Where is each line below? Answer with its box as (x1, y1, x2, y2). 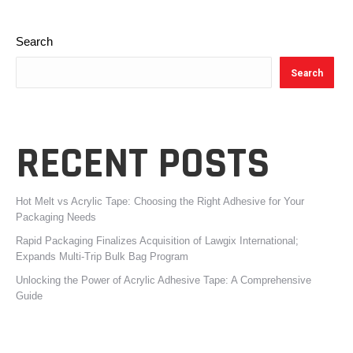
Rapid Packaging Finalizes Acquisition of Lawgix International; (16, 235, 299, 247)
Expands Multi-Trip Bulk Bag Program (16, 251, 188, 262)
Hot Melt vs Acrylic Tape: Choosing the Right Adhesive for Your (16, 195, 304, 207)
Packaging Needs (16, 211, 96, 223)
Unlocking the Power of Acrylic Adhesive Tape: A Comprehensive (16, 274, 311, 286)
